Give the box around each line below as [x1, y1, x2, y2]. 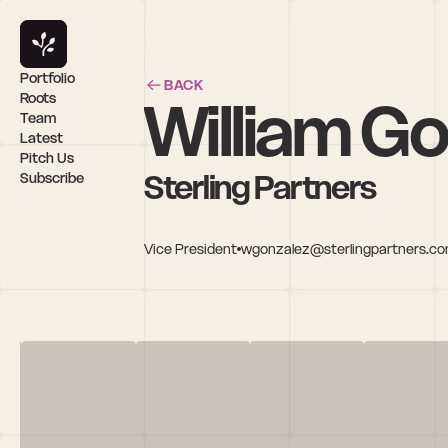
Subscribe [20, 169, 84, 187]
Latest [20, 129, 63, 147]
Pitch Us [20, 149, 74, 167]
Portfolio [20, 69, 75, 87]
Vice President [144, 239, 237, 258]
